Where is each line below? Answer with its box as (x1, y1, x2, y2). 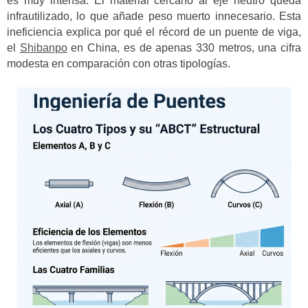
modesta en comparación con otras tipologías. (7, 57, 230, 69)
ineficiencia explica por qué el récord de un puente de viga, (7, 25, 301, 38)
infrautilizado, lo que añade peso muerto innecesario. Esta (7, 10, 301, 22)
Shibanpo (19, 41, 67, 54)
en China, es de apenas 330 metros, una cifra (67, 41, 302, 54)
